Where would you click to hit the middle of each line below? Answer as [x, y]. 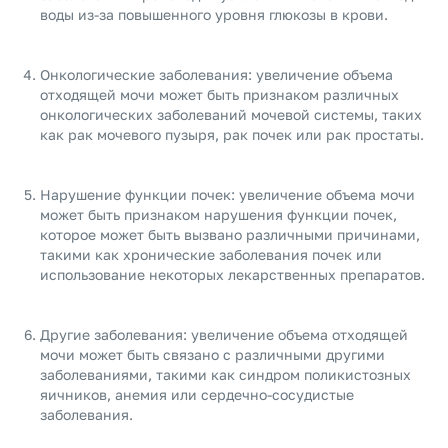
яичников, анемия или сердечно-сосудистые [197, 394]
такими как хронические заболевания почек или [211, 254]
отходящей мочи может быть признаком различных [219, 94]
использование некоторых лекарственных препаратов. [232, 274]
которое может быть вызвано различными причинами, [230, 234]
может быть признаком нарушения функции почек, [218, 214]
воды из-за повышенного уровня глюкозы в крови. [214, 14]
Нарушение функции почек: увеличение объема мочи [227, 194]
